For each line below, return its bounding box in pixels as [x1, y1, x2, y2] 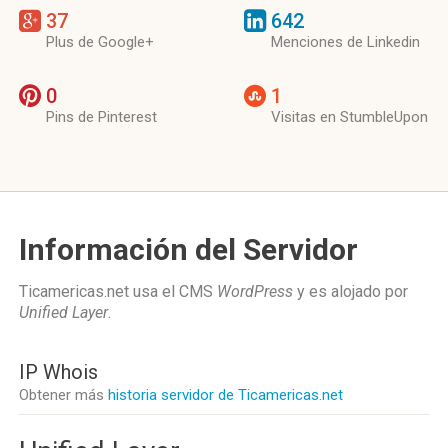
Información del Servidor [19, 232, 358, 267]
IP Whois [19, 360, 98, 384]
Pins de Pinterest [46, 108, 157, 126]
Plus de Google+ [46, 33, 154, 51]
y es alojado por [293, 282, 408, 301]
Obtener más [19, 386, 108, 404]
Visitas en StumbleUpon [271, 108, 428, 126]
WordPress [217, 282, 293, 301]
